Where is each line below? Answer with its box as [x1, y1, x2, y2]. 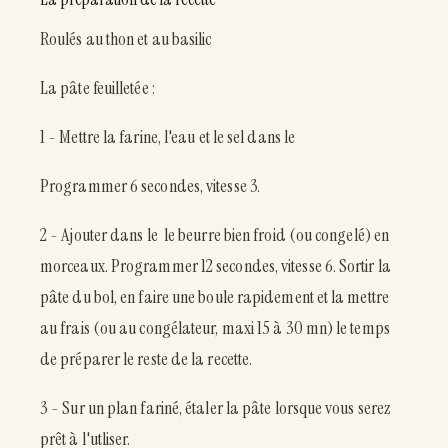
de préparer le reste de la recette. [40, 346, 253, 371]
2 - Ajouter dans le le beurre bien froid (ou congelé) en [40, 222, 390, 247]
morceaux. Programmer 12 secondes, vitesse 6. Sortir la [40, 253, 391, 278]
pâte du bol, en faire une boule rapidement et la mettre [40, 284, 389, 309]
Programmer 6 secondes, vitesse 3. [40, 173, 260, 198]
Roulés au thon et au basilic [40, 26, 212, 51]
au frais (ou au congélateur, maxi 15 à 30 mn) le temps [40, 315, 390, 340]
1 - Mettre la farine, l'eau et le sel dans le [40, 124, 299, 149]
